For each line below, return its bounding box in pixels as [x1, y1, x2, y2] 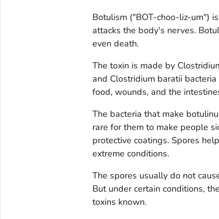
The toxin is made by [92, 60, 177, 72]
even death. [92, 38, 139, 50]
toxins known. [92, 196, 147, 208]
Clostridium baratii [107, 73, 182, 85]
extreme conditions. [92, 148, 169, 160]
